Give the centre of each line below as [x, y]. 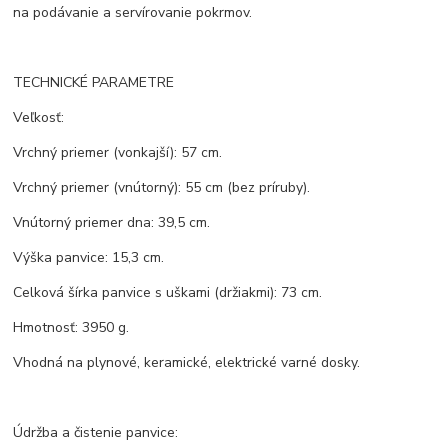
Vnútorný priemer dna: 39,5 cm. [112, 223]
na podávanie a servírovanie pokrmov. [133, 13]
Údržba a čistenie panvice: [96, 433]
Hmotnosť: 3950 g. [71, 328]
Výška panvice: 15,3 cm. [89, 258]
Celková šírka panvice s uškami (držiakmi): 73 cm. [168, 293]
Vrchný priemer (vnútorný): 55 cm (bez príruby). [162, 188]
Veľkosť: [39, 118]
